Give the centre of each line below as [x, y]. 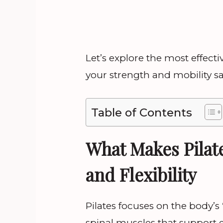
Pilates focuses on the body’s [154, 206]
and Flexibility [141, 174]
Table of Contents [142, 112]
